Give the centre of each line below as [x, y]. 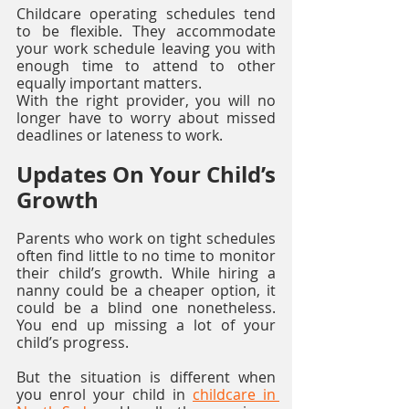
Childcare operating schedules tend [146, 13]
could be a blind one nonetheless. [146, 307]
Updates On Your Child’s [146, 174]
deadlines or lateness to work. [121, 135]
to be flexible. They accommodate [146, 31]
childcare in [234, 394]
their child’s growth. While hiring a [146, 273]
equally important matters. [111, 83]
